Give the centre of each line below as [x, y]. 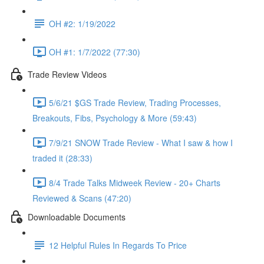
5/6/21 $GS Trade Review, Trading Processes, [135, 102]
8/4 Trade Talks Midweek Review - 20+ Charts [135, 182]
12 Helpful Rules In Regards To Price [118, 245]
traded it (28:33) [62, 158]
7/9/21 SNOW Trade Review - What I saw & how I [141, 142]
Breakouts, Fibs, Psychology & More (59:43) [115, 118]
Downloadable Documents [77, 217]
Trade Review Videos [67, 74]
